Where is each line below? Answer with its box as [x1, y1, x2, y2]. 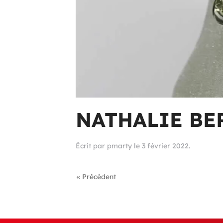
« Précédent [77, 172, 116, 181]
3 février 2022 [142, 141, 189, 150]
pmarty [107, 141, 132, 150]
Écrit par [76, 141, 107, 150]
